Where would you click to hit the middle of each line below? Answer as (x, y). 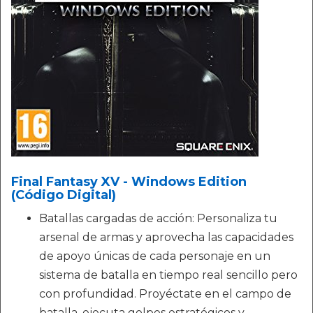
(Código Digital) (64, 195)
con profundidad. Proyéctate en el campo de (165, 294)
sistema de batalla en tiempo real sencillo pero (168, 275)
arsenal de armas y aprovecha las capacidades (166, 237)
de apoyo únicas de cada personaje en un (155, 256)
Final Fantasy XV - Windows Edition (129, 182)
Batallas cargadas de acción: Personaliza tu (158, 218)
